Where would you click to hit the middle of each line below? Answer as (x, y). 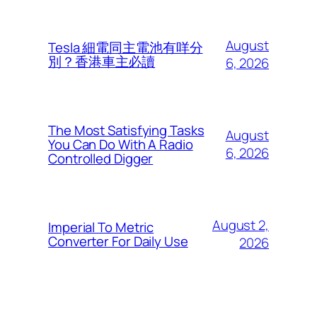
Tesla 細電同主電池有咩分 (126, 48)
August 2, (240, 225)
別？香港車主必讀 (102, 62)
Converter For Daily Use (118, 242)
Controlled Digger (101, 159)
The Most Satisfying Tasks (126, 131)
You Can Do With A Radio (121, 145)
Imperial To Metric (101, 227)
